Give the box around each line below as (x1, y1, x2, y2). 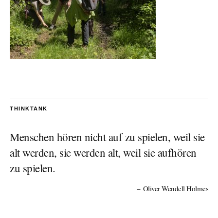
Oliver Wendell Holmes (141, 183, 208, 194)
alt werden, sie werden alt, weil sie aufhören (10, 145, 197, 160)
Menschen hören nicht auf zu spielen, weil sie (10, 129, 205, 145)
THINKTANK (10, 106, 48, 112)
